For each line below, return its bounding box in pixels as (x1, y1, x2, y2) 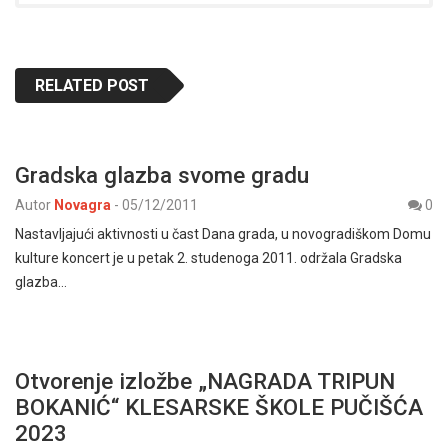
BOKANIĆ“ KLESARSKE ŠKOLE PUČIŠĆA (15, 394, 423, 421)
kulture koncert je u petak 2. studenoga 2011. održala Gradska (15, 250, 402, 267)
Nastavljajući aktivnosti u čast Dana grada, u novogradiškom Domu (15, 226, 431, 243)
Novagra (54, 197, 111, 214)
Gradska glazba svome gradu (15, 162, 309, 189)
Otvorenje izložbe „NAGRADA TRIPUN (15, 368, 395, 395)
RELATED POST (35, 76, 150, 96)
